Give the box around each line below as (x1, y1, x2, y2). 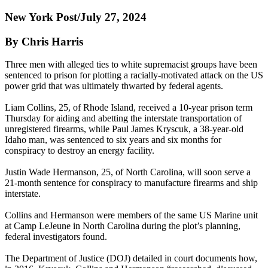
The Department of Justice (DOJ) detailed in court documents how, (5, 253, 257, 264)
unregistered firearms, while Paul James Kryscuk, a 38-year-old (5, 124, 243, 135)
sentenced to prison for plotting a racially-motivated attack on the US (5, 70, 263, 81)
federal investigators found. (5, 232, 107, 242)
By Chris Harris (5, 35, 83, 48)
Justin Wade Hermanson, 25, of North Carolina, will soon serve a (5, 167, 251, 178)
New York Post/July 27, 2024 (5, 10, 147, 23)
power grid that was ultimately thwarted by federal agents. (5, 81, 223, 92)
